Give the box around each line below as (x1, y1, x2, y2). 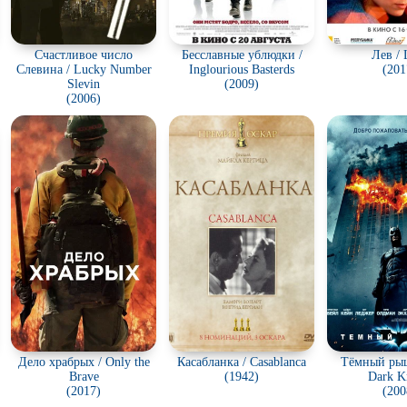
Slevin (67, 77, 100, 91)
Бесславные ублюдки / (181, 48, 303, 62)
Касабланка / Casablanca (177, 355, 306, 369)
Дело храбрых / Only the (17, 355, 150, 369)
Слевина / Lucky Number (15, 63, 152, 76)
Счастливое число (35, 48, 133, 62)
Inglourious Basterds (189, 63, 294, 76)
